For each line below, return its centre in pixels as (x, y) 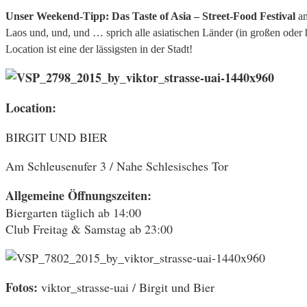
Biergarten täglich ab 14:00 (73, 212)
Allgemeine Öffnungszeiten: (78, 195)
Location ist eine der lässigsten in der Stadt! (99, 49)
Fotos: (22, 287)
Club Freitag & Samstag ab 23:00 (89, 229)
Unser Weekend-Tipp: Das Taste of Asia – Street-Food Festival (150, 16)
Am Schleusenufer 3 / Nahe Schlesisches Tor (117, 165)
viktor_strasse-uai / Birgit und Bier (126, 287)
